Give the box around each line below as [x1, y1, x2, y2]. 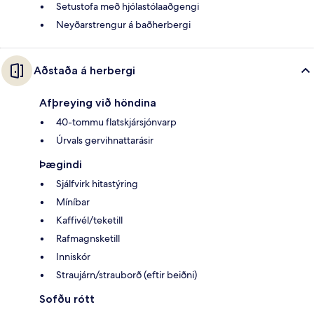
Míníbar [56, 196, 90, 209]
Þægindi [39, 158, 82, 172]
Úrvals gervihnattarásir [56, 134, 153, 147]
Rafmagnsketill [56, 232, 120, 245]
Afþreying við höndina [39, 96, 156, 110]
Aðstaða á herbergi [34, 64, 135, 78]
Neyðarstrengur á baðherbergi [56, 18, 191, 32]
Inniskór [56, 250, 90, 264]
